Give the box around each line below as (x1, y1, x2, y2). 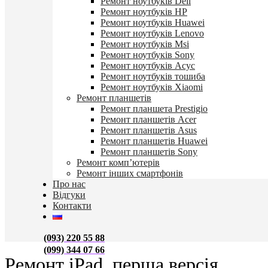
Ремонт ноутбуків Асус (100, 60, 195, 71)
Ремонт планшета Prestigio (100, 103, 208, 114)
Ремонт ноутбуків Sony (100, 50, 194, 60)
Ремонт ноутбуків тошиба (100, 71, 205, 81)
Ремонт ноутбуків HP (100, 7, 187, 17)
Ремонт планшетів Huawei (100, 136, 208, 146)
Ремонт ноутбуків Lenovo (100, 28, 204, 38)
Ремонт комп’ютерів (77, 157, 160, 167)
